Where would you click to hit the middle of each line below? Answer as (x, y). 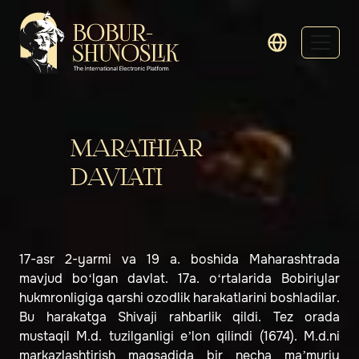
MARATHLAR (137, 149)
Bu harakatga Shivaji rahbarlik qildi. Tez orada (179, 317)
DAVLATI (117, 178)
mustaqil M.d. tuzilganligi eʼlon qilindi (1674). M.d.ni (179, 337)
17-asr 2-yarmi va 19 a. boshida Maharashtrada (179, 260)
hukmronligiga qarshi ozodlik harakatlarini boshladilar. (179, 298)
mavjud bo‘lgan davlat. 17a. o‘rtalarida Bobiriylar (179, 279)
